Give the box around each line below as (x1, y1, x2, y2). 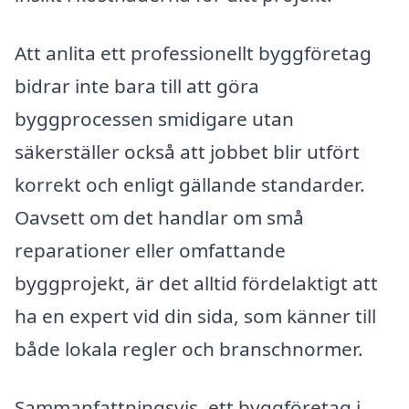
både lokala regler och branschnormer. (15, 335, 363, 362)
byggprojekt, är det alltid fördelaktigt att (15, 269, 378, 296)
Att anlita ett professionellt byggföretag (15, 39, 372, 66)
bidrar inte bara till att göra (15, 72, 259, 99)
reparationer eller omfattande (15, 236, 286, 263)
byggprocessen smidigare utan (15, 105, 294, 131)
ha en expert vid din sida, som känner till (15, 302, 376, 329)
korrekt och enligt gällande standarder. (15, 171, 365, 197)
